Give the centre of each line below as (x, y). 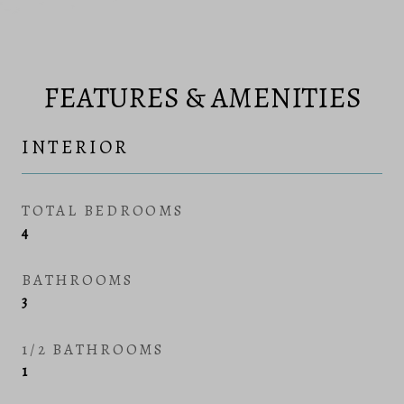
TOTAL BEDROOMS (103, 210)
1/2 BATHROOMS (93, 349)
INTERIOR (75, 147)
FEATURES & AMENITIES (202, 97)
